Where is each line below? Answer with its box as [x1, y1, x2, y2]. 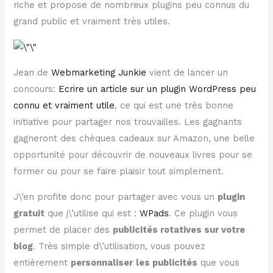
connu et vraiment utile [13, 100, 115, 112]
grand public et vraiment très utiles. [13, 16, 171, 27]
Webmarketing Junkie [51, 67, 147, 79]
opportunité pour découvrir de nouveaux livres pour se [13, 149, 253, 161]
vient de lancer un [146, 67, 229, 79]
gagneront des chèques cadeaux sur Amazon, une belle [13, 133, 255, 144]
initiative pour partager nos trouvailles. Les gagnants [13, 116, 243, 128]
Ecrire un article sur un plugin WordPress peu [58, 83, 257, 95]
